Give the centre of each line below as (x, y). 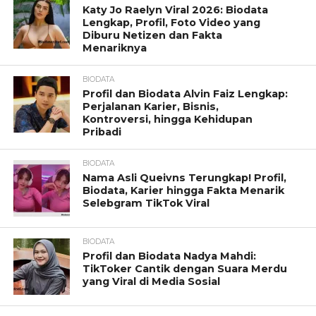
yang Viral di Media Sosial (152, 281)
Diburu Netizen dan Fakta (153, 35)
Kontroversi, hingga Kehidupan (168, 119)
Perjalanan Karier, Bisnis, (151, 106)
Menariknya (115, 48)
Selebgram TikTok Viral (146, 203)
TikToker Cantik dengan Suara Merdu (185, 268)
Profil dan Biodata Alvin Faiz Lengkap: (186, 93)
